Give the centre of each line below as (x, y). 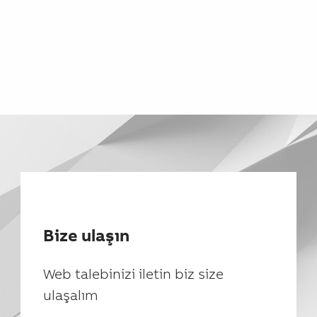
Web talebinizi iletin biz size (133, 273)
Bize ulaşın (86, 235)
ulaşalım (71, 294)
